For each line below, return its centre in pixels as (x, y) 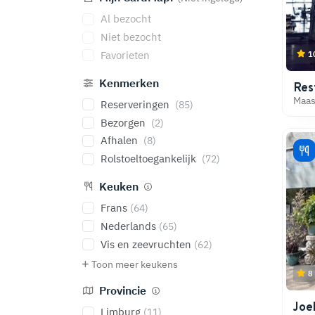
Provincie (123, 291)
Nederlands (129, 226)
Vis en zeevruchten (147, 244)
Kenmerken (128, 83)
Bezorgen (124, 122)
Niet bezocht (130, 37)
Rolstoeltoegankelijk (149, 159)
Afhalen (120, 141)
